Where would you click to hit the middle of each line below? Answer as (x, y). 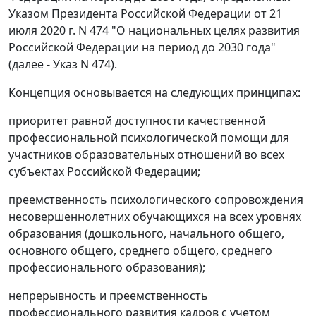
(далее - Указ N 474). (63, 65)
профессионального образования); (107, 268)
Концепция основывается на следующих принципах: (154, 93)
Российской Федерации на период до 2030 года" (142, 48)
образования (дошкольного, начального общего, (146, 234)
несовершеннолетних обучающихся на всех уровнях (155, 217)
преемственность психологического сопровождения (156, 200)
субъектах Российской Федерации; (104, 172)
